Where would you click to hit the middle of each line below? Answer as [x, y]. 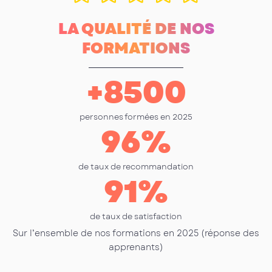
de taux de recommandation [136, 167]
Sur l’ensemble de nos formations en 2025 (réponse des [136, 233]
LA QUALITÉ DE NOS [136, 29]
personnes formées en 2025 [136, 117]
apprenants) [136, 247]
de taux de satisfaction [136, 217]
